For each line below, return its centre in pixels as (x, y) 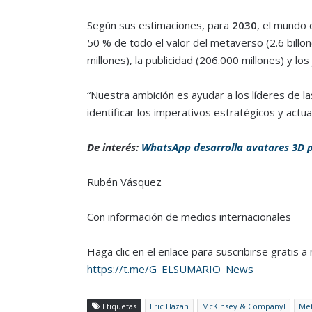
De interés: (114, 147)
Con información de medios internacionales (189, 217)
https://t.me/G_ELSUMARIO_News (170, 269)
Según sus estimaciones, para (159, 25)
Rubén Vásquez (124, 182)
